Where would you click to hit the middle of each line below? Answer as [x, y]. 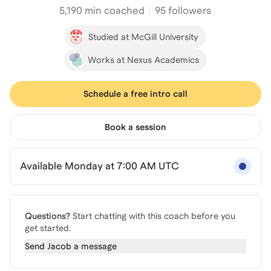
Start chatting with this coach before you [154, 216]
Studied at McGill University [143, 37]
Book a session [135, 127]
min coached [114, 11]
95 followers [183, 11]
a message [94, 246]
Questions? [47, 216]
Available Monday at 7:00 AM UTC [100, 166]
